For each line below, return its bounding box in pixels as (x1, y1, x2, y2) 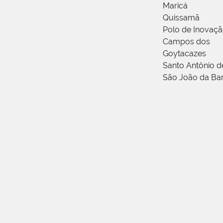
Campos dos (163, 36, 210, 46)
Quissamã (163, 12, 200, 22)
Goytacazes (163, 48, 206, 58)
